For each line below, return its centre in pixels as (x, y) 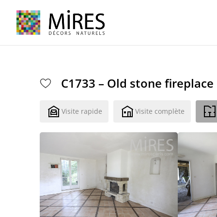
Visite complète (160, 111)
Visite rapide (82, 111)
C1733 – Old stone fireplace (138, 83)
